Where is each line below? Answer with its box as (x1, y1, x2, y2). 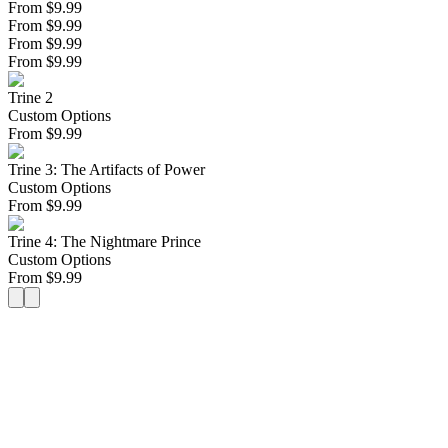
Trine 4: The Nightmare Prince (8, 233, 201, 251)
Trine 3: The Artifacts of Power (8, 161, 205, 179)
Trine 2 (8, 89, 53, 107)
